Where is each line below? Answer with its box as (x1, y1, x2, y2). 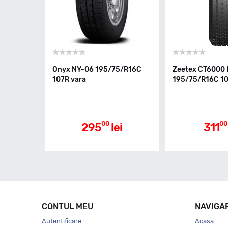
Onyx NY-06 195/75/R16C (52, 65, 141, 74)
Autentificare (42, 217, 81, 225)
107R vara (52, 75, 86, 84)
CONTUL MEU (42, 202, 93, 211)
